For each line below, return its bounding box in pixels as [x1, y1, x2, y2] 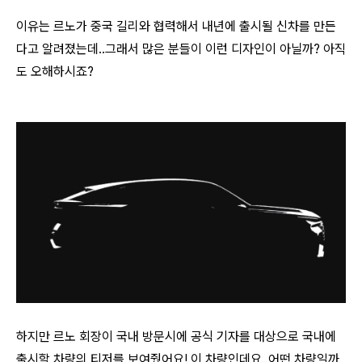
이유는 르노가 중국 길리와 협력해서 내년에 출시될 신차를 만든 [16, 19, 336, 35]
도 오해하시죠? [16, 64, 94, 80]
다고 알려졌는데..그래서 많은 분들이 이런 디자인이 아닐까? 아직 [16, 41, 346, 57]
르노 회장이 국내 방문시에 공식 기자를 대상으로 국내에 [53, 329, 336, 345]
